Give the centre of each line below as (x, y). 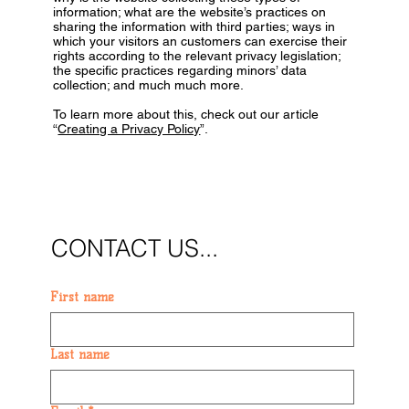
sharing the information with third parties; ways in (194, 26)
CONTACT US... (134, 247)
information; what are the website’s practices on (190, 11)
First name (83, 298)
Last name (80, 355)
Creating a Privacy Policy (129, 128)
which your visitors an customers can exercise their (200, 41)
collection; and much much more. (151, 84)
